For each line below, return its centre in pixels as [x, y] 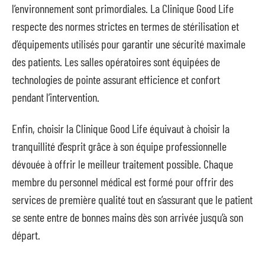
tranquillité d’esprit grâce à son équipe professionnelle [119, 146]
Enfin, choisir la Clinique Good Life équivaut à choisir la [121, 128]
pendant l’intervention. [56, 97]
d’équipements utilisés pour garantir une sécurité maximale [129, 44]
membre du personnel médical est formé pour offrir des [122, 181]
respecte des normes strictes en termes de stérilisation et [125, 26]
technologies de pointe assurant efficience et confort [116, 79]
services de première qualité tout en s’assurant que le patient [132, 199]
